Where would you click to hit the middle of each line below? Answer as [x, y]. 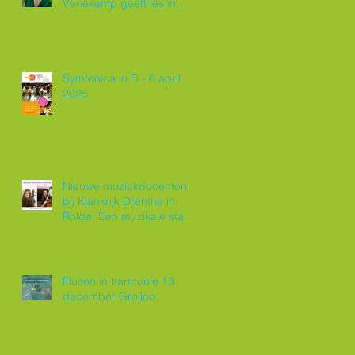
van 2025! [88, 231]
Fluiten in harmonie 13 [118, 281]
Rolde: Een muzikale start [127, 216]
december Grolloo [109, 296]
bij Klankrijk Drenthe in [119, 201]
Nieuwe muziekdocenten [125, 186]
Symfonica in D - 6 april [122, 78]
